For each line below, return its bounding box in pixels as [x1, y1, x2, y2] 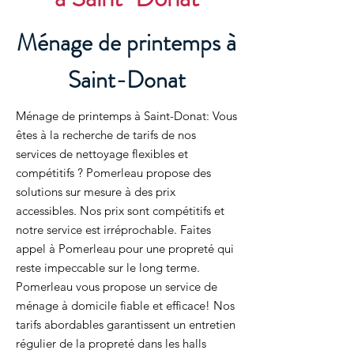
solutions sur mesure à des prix [16, 184, 175, 199]
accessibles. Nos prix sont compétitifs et [16, 203, 224, 218]
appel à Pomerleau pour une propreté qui [16, 241, 234, 256]
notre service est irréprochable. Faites [16, 222, 211, 237]
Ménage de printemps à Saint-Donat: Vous [16, 108, 237, 123]
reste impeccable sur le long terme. [16, 260, 200, 275]
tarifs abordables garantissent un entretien [16, 317, 235, 332]
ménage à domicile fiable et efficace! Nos [16, 298, 235, 313]
